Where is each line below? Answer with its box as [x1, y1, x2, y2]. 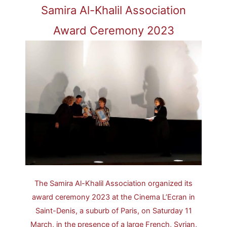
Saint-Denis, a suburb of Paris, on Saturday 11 [35, 206, 192, 216]
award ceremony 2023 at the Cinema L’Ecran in [32, 193, 195, 202]
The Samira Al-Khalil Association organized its [34, 179, 193, 188]
